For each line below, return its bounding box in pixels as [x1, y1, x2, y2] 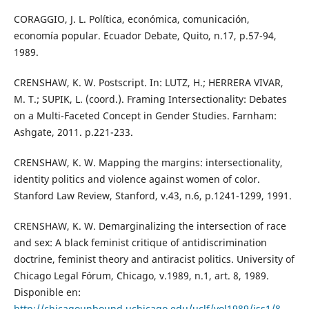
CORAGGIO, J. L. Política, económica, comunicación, [13, 12, 250, 26]
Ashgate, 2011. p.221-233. [13, 125, 133, 139]
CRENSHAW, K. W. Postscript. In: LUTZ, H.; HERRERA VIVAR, [13, 75, 283, 89]
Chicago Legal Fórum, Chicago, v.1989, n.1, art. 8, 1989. [13, 268, 269, 282]
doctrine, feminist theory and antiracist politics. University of [13, 252, 295, 266]
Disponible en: [13, 285, 81, 299]
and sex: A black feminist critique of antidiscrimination [13, 235, 267, 249]
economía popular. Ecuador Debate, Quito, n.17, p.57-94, [13, 28, 277, 42]
